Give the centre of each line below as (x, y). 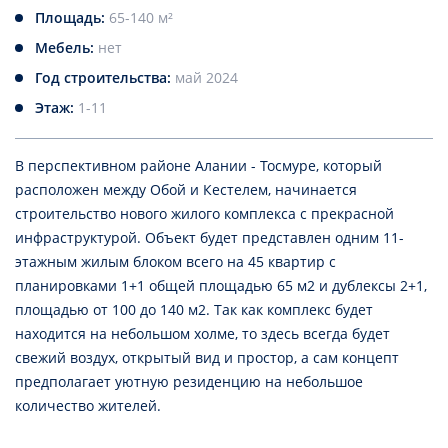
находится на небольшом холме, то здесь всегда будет (202, 334)
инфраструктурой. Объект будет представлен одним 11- (209, 238)
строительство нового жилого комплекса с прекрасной (204, 214)
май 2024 (206, 78)
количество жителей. (88, 406)
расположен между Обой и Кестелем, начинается (186, 190)
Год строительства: (105, 78)
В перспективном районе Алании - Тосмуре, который (198, 166)
